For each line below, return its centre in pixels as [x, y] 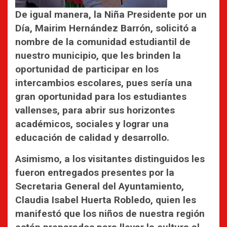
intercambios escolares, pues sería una [104, 83]
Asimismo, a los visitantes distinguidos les [110, 159]
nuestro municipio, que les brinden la [98, 55]
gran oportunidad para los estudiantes [101, 96]
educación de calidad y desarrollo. [92, 137]
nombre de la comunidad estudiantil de [103, 42]
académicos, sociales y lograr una [92, 124]
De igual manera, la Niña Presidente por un [111, 14]
